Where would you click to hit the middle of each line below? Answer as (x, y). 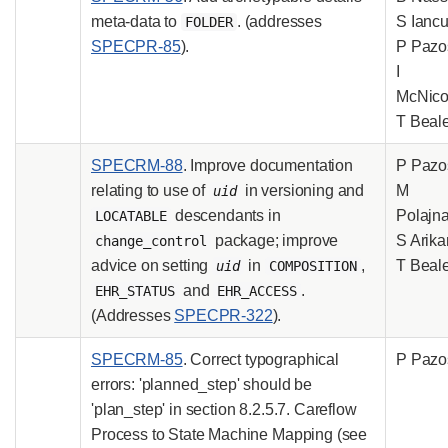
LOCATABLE (131, 215)
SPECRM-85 (137, 359)
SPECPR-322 (223, 315)
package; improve (275, 240)
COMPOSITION (312, 265)
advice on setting (152, 265)
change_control (151, 240)
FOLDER (208, 21)
